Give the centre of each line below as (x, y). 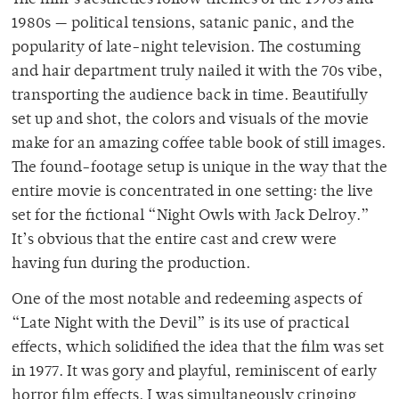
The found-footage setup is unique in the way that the (199, 168)
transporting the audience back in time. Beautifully (190, 96)
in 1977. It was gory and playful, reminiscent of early (194, 372)
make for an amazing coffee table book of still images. (199, 144)
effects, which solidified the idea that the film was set (198, 348)
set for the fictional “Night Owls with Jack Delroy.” (191, 216)
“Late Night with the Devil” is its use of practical (180, 324)
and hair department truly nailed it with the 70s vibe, (197, 72)
